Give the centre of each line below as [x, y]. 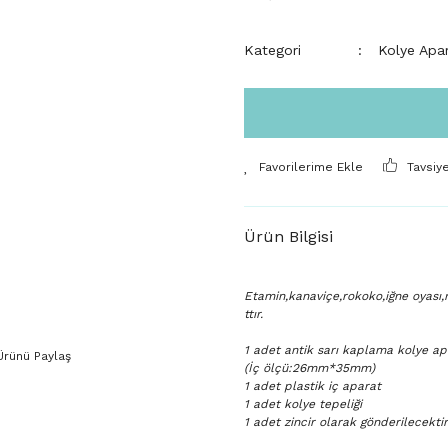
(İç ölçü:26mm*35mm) [309, 368]
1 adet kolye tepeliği [305, 404]
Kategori [272, 50]
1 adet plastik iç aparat [312, 386]
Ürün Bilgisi [288, 236]
